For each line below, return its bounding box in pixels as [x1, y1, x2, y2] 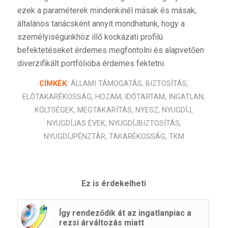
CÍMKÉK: [39, 79, 69, 88]
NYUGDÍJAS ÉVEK [46, 119, 105, 128]
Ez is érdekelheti [81, 178, 147, 188]
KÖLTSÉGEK [35, 105, 74, 115]
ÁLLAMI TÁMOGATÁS [71, 79, 142, 88]
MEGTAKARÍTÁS [77, 105, 132, 115]
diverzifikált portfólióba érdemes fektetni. [17, 59, 165, 69]
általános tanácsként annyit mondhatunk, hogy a [17, 19, 185, 29]
